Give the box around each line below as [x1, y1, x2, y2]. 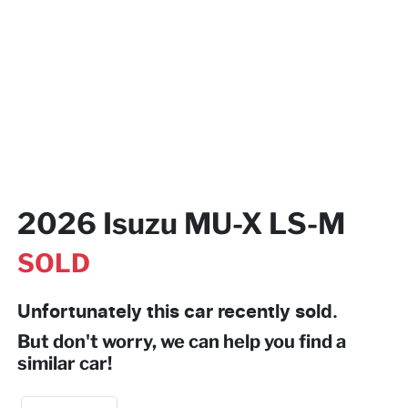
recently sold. [213, 302, 338, 321]
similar [17, 352, 79, 374]
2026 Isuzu [17, 205, 184, 241]
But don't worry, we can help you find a [17, 330, 346, 352]
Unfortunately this [17, 302, 184, 321]
